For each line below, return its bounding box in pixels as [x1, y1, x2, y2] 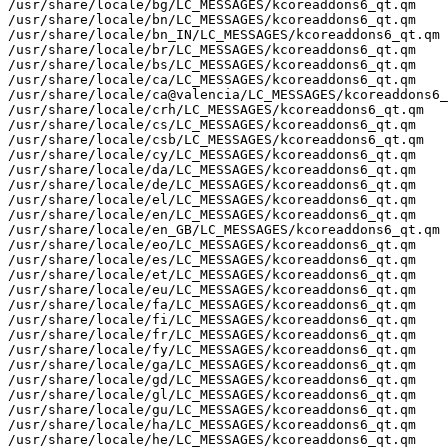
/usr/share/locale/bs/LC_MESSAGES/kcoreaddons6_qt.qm [8, 56, 416, 72]
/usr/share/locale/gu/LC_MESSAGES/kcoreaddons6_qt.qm [8, 401, 416, 417]
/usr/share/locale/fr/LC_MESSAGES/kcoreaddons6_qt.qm [8, 326, 416, 342]
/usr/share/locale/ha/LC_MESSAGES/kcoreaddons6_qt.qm [8, 416, 416, 432]
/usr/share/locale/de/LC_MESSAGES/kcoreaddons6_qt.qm [8, 176, 416, 192]
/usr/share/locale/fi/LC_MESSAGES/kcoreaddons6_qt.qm [8, 311, 416, 327]
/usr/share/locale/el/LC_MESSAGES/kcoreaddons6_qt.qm [8, 191, 416, 207]
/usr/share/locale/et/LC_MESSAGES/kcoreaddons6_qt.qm [8, 266, 416, 282]
